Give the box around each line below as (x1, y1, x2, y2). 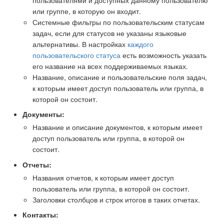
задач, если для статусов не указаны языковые (32, 27, 186, 38)
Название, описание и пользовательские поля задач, (32, 71, 207, 82)
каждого (127, 38, 153, 49)
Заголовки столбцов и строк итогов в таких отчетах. (32, 194, 200, 204)
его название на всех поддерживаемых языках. (32, 60, 188, 71)
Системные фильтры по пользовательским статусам (32, 16, 204, 27)
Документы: (22, 109, 64, 119)
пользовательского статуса (32, 49, 120, 60)
